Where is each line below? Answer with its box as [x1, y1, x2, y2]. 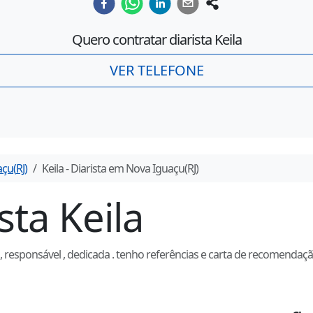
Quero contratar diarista [71, 30, 214, 50]
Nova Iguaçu [126, 161, 184, 177]
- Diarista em [64, 161, 126, 177]
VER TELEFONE [109, 61, 204, 80]
